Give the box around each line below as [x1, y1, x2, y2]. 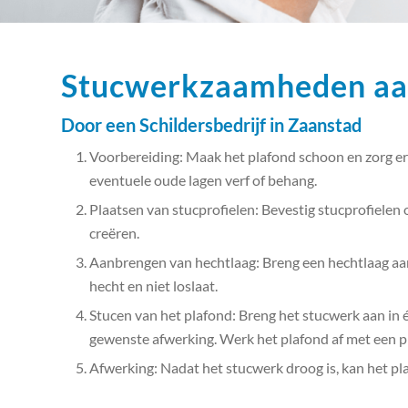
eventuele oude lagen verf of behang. [89, 171, 317, 189]
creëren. [89, 224, 139, 241]
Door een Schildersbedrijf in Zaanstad [61, 114, 362, 136]
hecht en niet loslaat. [89, 277, 218, 294]
